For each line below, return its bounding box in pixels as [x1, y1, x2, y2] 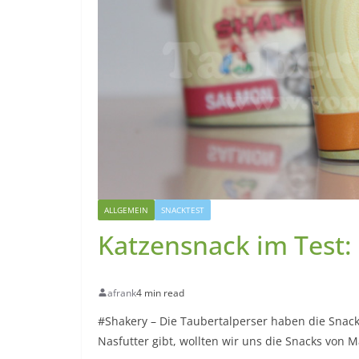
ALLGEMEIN [104, 204, 148, 216]
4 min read [136, 285, 184, 300]
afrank [107, 285, 136, 300]
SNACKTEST [161, 204, 204, 216]
